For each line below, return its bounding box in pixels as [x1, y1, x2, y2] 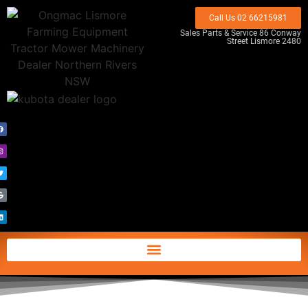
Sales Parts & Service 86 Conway [180, 28, 301, 38]
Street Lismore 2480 [227, 36, 301, 46]
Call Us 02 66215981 [209, 13, 287, 23]
